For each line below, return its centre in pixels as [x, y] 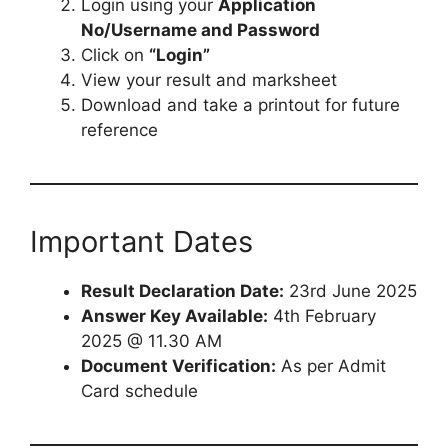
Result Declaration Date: [182, 290]
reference [119, 129]
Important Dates [141, 241]
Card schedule [139, 390]
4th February [322, 315]
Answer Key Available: [174, 315]
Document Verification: [178, 365]
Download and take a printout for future [240, 104]
